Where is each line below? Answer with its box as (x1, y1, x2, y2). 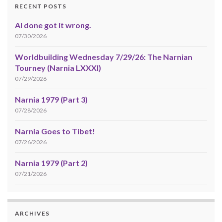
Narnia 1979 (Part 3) (15, 95, 88, 105)
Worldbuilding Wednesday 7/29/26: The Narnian (15, 52, 192, 62)
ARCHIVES (15, 210, 50, 218)
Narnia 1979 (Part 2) (15, 158, 88, 168)
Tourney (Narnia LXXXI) (15, 63, 101, 73)
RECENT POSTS (15, 2, 66, 10)
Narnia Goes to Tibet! (15, 126, 95, 136)
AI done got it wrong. (15, 20, 91, 30)
